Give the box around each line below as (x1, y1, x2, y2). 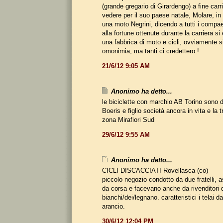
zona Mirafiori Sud (102, 115, 154, 123)
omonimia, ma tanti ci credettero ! (102, 47, 199, 55)
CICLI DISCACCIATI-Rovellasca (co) (102, 166, 208, 174)
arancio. (102, 202, 125, 210)
